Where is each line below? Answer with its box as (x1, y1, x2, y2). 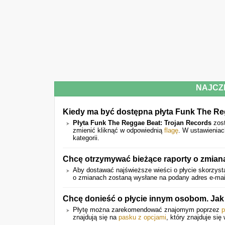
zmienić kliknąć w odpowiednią (73, 127, 164, 134)
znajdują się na (73, 213, 119, 221)
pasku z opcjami (119, 213, 166, 221)
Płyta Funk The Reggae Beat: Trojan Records (73, 119, 211, 127)
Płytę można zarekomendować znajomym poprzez (73, 206, 221, 213)
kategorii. (73, 134, 99, 142)
